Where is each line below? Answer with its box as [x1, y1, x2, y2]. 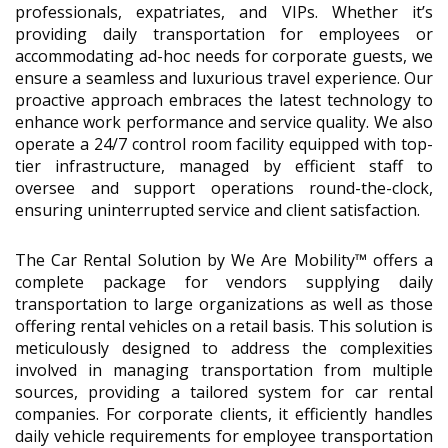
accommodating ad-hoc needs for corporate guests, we [15, 44, 433, 67]
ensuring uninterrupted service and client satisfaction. [15, 198, 420, 221]
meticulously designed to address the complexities [15, 336, 433, 359]
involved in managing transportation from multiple [15, 358, 433, 381]
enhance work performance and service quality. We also [15, 110, 433, 133]
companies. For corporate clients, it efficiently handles [15, 402, 433, 425]
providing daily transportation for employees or [15, 22, 433, 45]
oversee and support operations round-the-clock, [15, 176, 433, 199]
